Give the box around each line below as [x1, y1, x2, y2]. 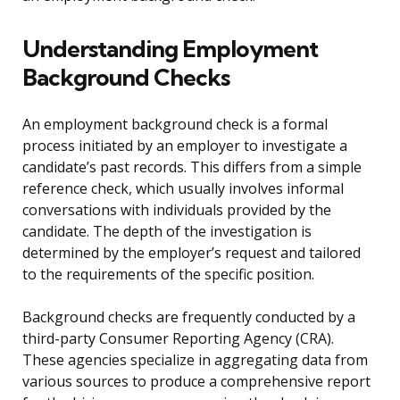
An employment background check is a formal [22, 114, 328, 135]
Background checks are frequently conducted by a [22, 307, 355, 328]
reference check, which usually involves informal [22, 179, 344, 199]
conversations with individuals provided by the [22, 200, 331, 221]
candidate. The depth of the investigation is [22, 221, 312, 242]
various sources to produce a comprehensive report [22, 371, 371, 392]
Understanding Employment [22, 34, 318, 64]
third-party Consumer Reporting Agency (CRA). [22, 329, 334, 349]
